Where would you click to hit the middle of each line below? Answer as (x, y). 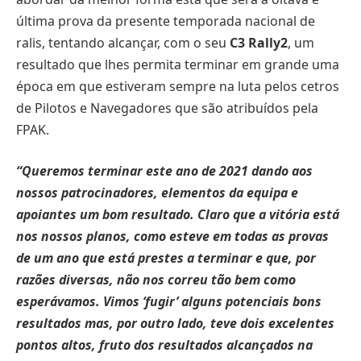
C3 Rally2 (259, 42)
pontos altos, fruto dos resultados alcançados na (164, 345)
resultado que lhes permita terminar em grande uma (178, 64)
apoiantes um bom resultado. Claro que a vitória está (178, 215)
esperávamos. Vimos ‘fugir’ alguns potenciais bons (169, 302)
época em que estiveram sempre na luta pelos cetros (178, 86)
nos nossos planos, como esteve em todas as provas (172, 237)
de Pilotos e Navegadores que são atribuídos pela (167, 108)
